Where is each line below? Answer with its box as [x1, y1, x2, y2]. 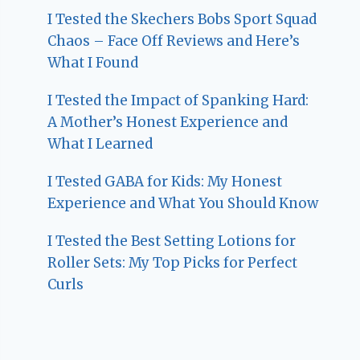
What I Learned [47, 134, 153, 153]
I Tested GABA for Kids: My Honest [47, 172, 283, 190]
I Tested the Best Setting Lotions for [47, 231, 297, 250]
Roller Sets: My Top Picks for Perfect [47, 253, 298, 272]
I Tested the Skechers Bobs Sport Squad [47, 10, 317, 28]
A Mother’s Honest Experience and [47, 112, 288, 131]
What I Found [47, 53, 139, 72]
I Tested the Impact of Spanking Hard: [47, 91, 309, 109]
